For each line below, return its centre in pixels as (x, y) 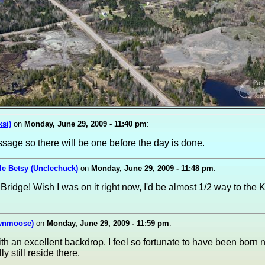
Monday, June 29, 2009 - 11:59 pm (108, 223)
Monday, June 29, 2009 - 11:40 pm (85, 124)
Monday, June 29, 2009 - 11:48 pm (152, 168)
